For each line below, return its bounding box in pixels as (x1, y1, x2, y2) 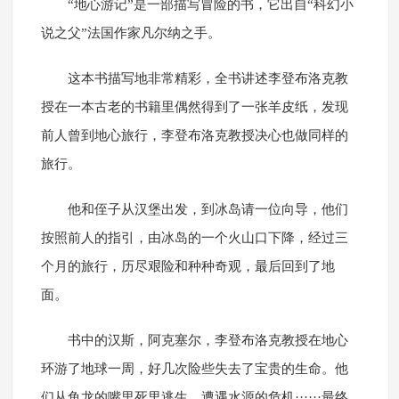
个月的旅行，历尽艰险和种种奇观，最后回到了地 (40, 259, 335, 274)
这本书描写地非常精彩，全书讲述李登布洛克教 (67, 71, 348, 86)
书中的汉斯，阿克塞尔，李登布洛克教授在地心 (67, 333, 348, 348)
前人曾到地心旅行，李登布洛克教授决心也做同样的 (40, 128, 348, 143)
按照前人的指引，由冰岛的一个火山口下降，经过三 (40, 231, 348, 246)
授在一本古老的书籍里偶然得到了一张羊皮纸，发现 (40, 100, 348, 115)
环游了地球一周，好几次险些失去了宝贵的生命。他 (40, 362, 348, 377)
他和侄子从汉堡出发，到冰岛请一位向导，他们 (67, 202, 348, 217)
